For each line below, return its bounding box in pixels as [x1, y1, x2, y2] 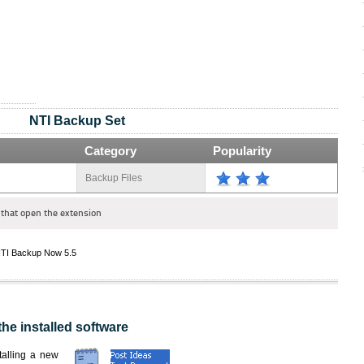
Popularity [213, 144, 271, 158]
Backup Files [85, 172, 142, 184]
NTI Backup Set [29, 114, 125, 128]
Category [84, 144, 136, 158]
